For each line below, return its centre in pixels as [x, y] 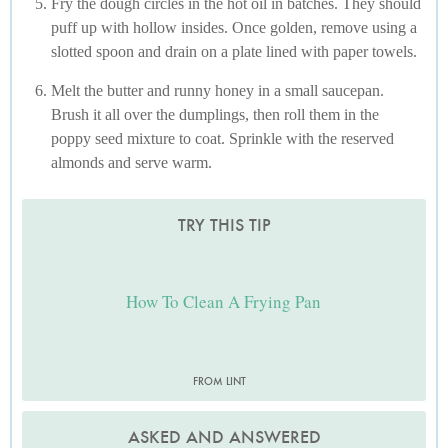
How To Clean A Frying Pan [224, 301]
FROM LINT [219, 381]
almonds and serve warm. [131, 163]
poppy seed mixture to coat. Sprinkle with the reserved [222, 139]
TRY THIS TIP [224, 225]
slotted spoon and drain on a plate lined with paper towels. [234, 52]
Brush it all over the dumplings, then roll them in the [215, 115]
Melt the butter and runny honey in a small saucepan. [217, 91]
